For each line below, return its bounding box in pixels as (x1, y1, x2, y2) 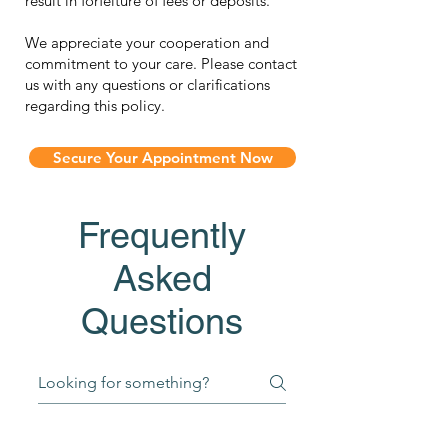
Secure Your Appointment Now (52, 148, 273, 167)
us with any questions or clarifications (25, 75, 270, 94)
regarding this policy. (25, 96, 165, 115)
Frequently (78, 214, 246, 256)
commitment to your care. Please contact (25, 54, 297, 73)
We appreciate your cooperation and (25, 33, 269, 52)
